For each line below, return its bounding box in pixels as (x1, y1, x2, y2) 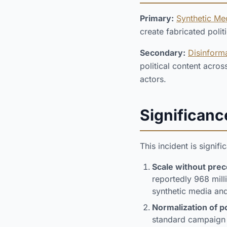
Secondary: (140, 48, 185, 58)
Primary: (140, 13, 174, 23)
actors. (140, 74, 166, 84)
